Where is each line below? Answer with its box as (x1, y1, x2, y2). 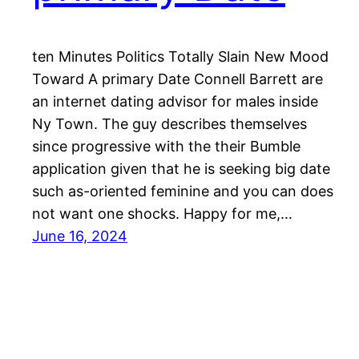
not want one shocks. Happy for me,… (32, 205, 292, 223)
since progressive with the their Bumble (32, 138, 301, 155)
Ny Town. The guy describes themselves (32, 115, 307, 133)
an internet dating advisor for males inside (32, 93, 318, 111)
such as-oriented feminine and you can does (32, 183, 333, 200)
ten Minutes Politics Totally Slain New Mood (32, 48, 329, 66)
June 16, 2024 (32, 228, 127, 245)
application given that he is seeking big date (32, 160, 330, 178)
